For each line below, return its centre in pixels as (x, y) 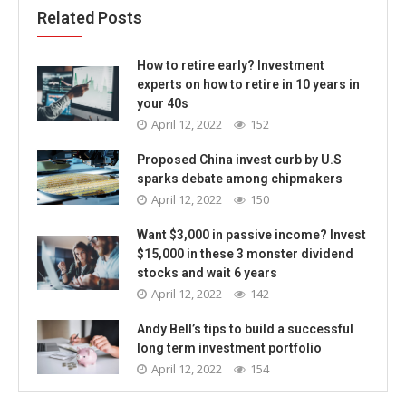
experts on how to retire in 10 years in (248, 84)
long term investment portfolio (229, 348)
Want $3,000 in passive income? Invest (251, 234)
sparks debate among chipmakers (240, 178)
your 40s (163, 103)
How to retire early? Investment (231, 65)
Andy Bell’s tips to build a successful (245, 329)
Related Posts (90, 17)
